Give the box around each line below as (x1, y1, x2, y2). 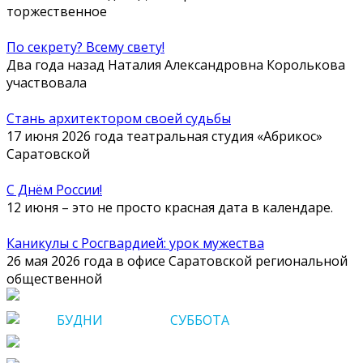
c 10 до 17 (229, 311, 293, 329)
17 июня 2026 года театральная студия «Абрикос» (6, 127, 322, 145)
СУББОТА (170, 311, 229, 329)
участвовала (6, 74, 87, 92)
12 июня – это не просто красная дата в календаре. (6, 199, 333, 216)
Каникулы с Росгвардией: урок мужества (6, 234, 264, 252)
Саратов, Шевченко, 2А (50, 288, 200, 305)
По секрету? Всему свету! (6, 38, 164, 56)
